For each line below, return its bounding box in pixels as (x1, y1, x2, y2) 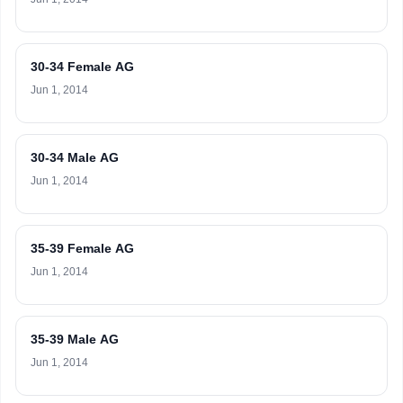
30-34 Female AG (31, 59, 134, 74)
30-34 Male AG (31, 150, 119, 165)
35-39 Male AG (31, 332, 119, 346)
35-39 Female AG (31, 241, 134, 255)
